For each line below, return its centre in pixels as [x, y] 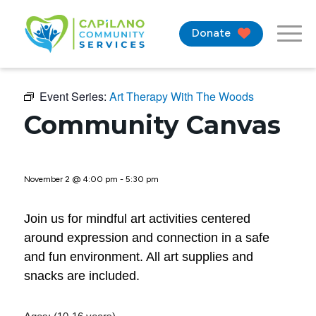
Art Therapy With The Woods [181, 96]
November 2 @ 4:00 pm [71, 179]
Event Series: [74, 96]
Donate [211, 33]
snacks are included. [81, 276]
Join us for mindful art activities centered [137, 219]
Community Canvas [152, 125]
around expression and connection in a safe [146, 238]
